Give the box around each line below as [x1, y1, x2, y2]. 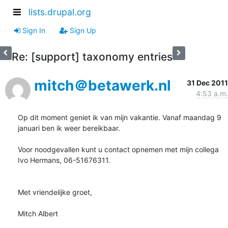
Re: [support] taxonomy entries [11, 50, 173, 63]
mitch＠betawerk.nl [34, 76, 171, 94]
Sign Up [68, 25, 96, 35]
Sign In [20, 25, 45, 35]
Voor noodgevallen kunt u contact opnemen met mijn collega [18, 145, 219, 154]
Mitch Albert [18, 209, 58, 218]
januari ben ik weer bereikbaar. [18, 123, 120, 132]
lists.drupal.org [28, 7, 91, 18]
